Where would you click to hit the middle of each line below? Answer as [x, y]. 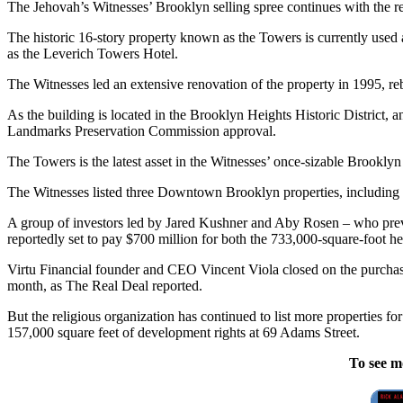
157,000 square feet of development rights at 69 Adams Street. [184, 332]
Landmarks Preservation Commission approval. [142, 130]
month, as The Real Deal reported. [105, 285]
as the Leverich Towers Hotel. [93, 53]
